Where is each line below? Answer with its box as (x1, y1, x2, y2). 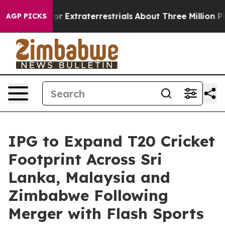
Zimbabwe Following (8, 186, 168, 205)
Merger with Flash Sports (8, 204, 204, 223)
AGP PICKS (6, 12, 47, 21)
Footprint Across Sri (8, 150, 162, 169)
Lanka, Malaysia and (8, 168, 170, 187)
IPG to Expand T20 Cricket (8, 132, 215, 151)
